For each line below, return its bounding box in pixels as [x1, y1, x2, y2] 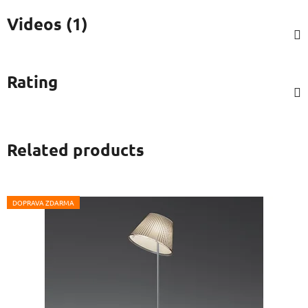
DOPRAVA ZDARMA [12, 197, 74, 208]
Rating [7, 70, 58, 92]
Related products [7, 138, 144, 160]
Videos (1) [7, 12, 88, 34]
